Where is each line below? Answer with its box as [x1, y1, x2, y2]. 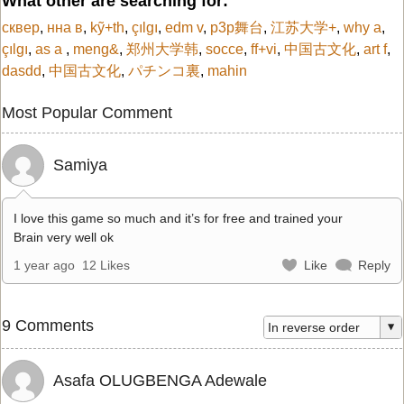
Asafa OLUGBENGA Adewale [53, 371, 267, 390]
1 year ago [14, 257, 75, 272]
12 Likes [82, 257, 130, 272]
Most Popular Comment [2, 103, 172, 122]
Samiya [53, 155, 107, 174]
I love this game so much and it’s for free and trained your [14, 210, 343, 225]
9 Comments [2, 316, 94, 335]
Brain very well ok [14, 229, 114, 244]
